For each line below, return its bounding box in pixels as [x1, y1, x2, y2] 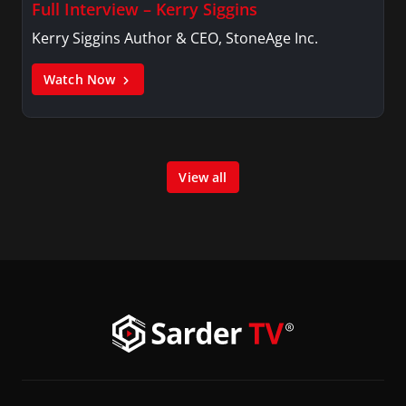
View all [179, 168, 227, 186]
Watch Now [43, 70, 120, 88]
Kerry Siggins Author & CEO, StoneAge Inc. [32, 27, 318, 48]
